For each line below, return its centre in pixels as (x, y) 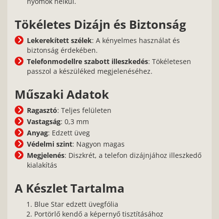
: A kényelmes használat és (136, 40)
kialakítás (42, 165)
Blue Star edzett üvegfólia (76, 204)
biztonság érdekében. (62, 50)
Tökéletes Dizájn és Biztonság (100, 24)
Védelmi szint (50, 144)
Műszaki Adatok (62, 94)
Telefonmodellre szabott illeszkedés (88, 61)
